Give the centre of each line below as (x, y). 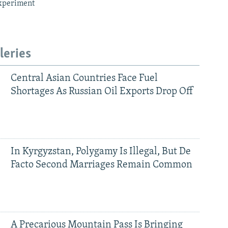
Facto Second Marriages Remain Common (101, 165)
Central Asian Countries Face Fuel (84, 78)
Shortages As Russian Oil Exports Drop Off (102, 91)
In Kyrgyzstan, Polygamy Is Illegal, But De (101, 151)
